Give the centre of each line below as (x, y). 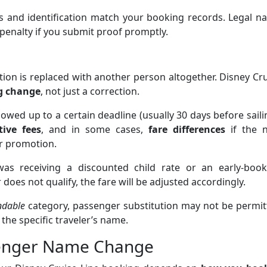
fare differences (187, 130)
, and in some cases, (95, 130)
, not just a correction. (90, 91)
